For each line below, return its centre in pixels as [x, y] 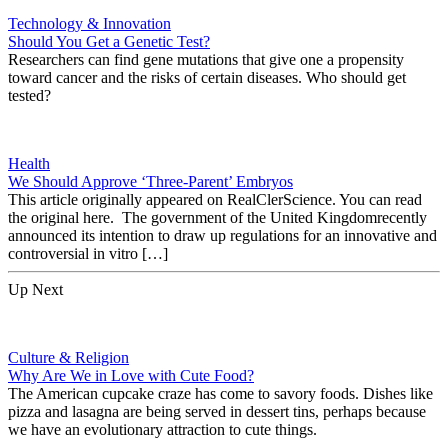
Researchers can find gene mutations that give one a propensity [206, 59]
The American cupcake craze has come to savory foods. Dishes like [220, 393]
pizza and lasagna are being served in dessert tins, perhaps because [217, 411]
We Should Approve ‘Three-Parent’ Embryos [150, 181]
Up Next [35, 289]
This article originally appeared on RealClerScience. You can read [215, 199]
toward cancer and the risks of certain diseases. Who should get [207, 77]
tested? [33, 95]
